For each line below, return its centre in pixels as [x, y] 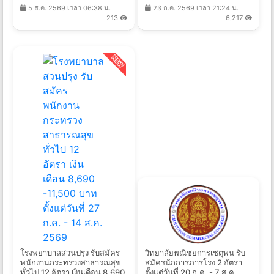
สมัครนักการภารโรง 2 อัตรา [193, 263]
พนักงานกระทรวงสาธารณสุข [71, 263]
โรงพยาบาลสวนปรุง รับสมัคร [70, 253]
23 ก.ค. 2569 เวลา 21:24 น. [194, 8]
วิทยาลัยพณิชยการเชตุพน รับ [195, 253]
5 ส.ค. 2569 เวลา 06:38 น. [68, 8]
